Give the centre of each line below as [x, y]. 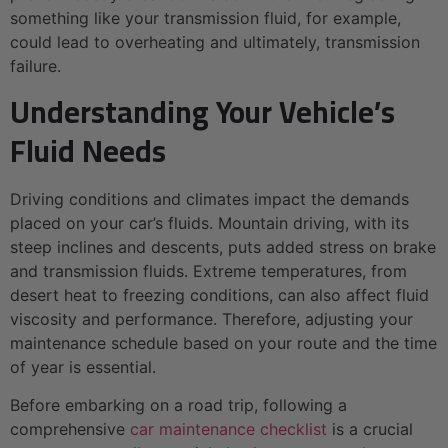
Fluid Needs [88, 150]
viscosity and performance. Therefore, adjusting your [211, 318]
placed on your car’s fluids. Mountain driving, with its [209, 222]
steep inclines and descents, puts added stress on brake [223, 246]
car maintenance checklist [228, 428]
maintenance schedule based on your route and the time [223, 342]
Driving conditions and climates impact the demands [209, 198]
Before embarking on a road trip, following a [178, 404]
